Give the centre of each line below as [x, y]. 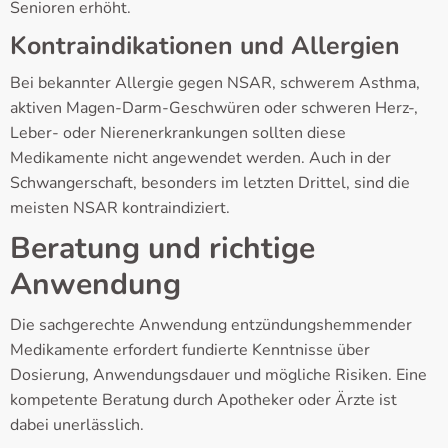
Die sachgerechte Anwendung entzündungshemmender [211, 325]
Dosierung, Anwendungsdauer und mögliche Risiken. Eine [218, 375]
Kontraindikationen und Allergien [205, 46]
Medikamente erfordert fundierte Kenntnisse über [190, 350]
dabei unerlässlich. [77, 425]
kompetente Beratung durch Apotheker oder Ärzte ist [203, 400]
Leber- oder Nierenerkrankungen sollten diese [178, 133]
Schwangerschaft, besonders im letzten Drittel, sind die [210, 183]
